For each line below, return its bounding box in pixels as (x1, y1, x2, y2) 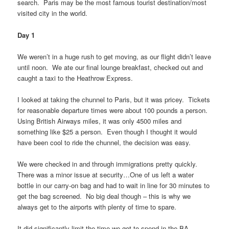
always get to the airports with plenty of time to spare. (17, 201, 177, 212)
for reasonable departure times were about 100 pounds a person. (17, 105, 210, 115)
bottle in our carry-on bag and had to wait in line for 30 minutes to (17, 180, 210, 190)
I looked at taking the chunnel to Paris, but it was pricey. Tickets (17, 94, 211, 104)
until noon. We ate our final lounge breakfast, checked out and (17, 62, 203, 72)
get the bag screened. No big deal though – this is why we (17, 191, 191, 201)
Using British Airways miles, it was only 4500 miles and (17, 116, 182, 126)
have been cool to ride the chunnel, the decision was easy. (17, 137, 191, 147)
